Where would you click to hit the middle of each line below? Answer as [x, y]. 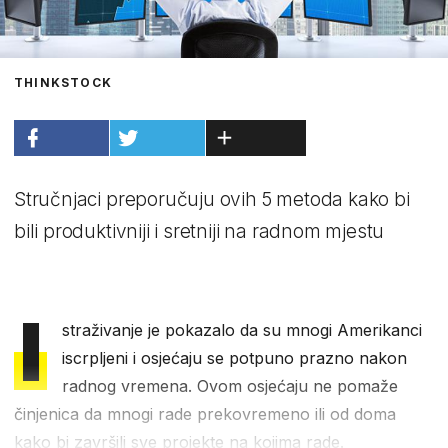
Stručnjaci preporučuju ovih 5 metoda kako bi [212, 199]
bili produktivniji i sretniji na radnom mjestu [199, 231]
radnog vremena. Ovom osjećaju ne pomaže [230, 385]
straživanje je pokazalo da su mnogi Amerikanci [242, 329]
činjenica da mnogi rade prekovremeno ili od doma [205, 413]
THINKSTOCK [63, 82]
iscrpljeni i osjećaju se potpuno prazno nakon [235, 357]
